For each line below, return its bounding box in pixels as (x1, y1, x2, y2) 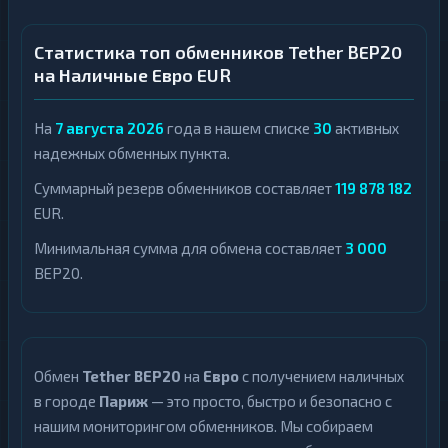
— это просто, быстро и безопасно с (148, 392, 392, 410)
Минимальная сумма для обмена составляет (34, 239, 345, 257)
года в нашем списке (164, 119, 313, 137)
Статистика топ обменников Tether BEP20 (34, 41, 402, 63)
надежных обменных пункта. (34, 144, 230, 162)
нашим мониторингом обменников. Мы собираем (34, 417, 373, 435)
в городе (34, 392, 99, 410)
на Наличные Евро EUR (34, 64, 231, 86)
